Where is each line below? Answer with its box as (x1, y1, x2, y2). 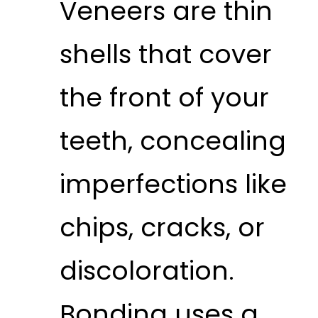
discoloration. (59, 252, 234, 289)
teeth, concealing (59, 122, 286, 159)
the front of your (59, 79, 269, 116)
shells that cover (59, 35, 272, 72)
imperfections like (59, 165, 287, 202)
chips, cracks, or (59, 209, 265, 246)
